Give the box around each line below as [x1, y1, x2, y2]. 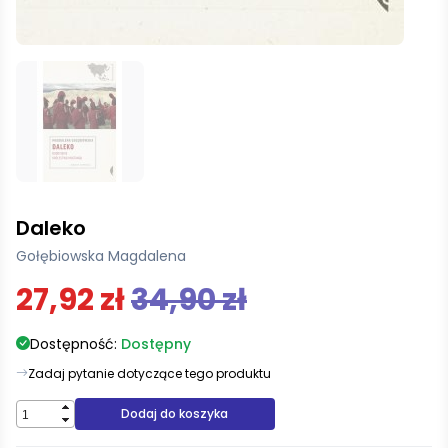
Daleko [16, 213, 86, 242]
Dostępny [121, 333, 191, 354]
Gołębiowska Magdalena [16, 245, 186, 266]
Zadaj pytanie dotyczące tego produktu [28, 364, 271, 382]
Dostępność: [30, 333, 121, 354]
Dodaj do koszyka [121, 404, 229, 422]
